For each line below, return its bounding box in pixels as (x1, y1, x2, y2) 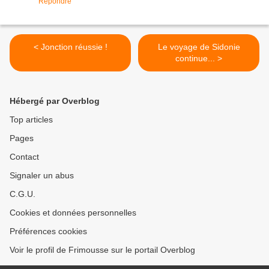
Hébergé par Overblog (10, 96, 100, 106)
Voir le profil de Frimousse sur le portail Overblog (10, 245, 195, 255)
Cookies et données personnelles (10, 208, 136, 218)
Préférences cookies (10, 226, 87, 237)
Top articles (10, 115, 53, 125)
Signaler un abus (10, 171, 74, 181)
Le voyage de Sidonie (157, 42, 240, 52)
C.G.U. (10, 189, 35, 199)
